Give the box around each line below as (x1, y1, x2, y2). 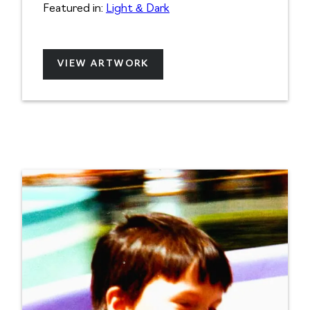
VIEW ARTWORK (57, 59, 149, 70)
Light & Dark (106, 3, 170, 15)
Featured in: (43, 3, 106, 15)
